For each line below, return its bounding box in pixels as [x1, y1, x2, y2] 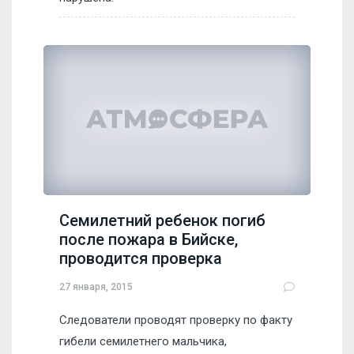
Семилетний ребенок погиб [59, 211, 265, 230]
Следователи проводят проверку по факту [59, 313, 292, 327]
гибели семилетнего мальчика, [59, 334, 227, 348]
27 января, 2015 [59, 281, 133, 292]
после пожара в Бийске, [59, 230, 238, 249]
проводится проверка [59, 249, 222, 268]
